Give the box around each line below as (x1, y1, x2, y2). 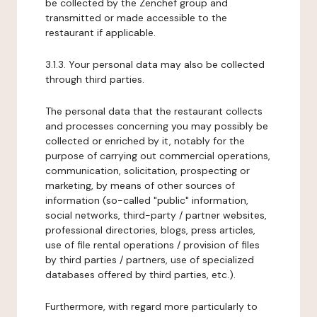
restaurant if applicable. (45, 26, 156, 39)
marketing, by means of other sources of (45, 179, 235, 192)
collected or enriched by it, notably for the (45, 134, 245, 147)
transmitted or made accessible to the (45, 11, 227, 24)
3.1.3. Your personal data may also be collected (45, 58, 265, 71)
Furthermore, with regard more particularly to (45, 300, 258, 313)
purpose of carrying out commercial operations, (45, 149, 270, 162)
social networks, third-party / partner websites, (45, 209, 267, 221)
